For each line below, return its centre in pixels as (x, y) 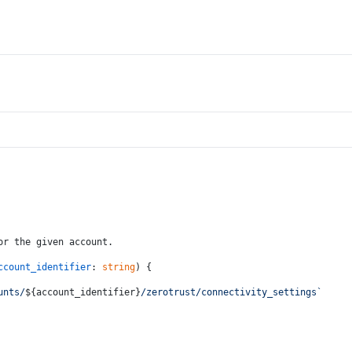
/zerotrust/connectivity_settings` (231, 292)
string (119, 267)
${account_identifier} (83, 292)
